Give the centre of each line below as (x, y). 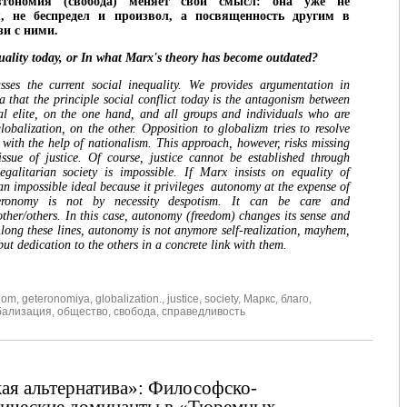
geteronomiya (56, 299)
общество (83, 312)
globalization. (129, 299)
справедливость (203, 312)
